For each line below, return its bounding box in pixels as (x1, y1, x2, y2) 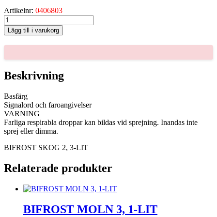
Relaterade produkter (4, 161, 112, 174)
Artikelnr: (4, 6, 35, 15)
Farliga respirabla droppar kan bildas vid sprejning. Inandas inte (4, 118, 198, 126)
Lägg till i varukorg (8, 27, 59, 34)
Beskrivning (4, 69, 64, 82)
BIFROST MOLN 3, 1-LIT (23, 202, 157, 216)
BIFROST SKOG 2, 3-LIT (4, 143, 88, 152)
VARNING (4, 109, 40, 118)
